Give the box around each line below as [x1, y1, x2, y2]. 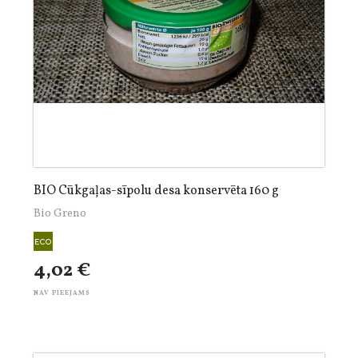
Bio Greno [34, 206, 86, 221]
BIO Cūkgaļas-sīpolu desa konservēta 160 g [34, 182, 279, 200]
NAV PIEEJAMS [34, 288, 90, 298]
